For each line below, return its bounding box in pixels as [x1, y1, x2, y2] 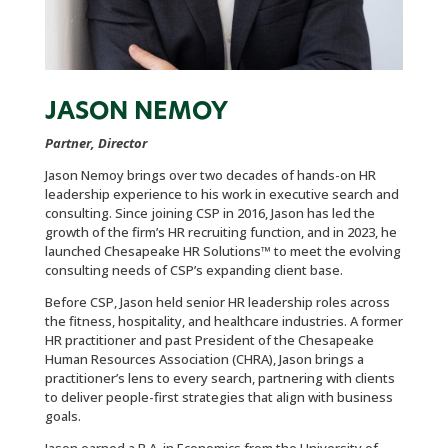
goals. [44, 407, 81, 426]
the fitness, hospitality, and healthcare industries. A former [44, 312, 403, 331]
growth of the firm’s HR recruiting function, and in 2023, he [44, 223, 397, 242]
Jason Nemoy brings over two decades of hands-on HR [44, 166, 376, 185]
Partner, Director [44, 134, 147, 153]
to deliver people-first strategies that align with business [44, 388, 393, 407]
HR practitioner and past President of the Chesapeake [44, 331, 374, 350]
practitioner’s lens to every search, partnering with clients [44, 369, 395, 388]
